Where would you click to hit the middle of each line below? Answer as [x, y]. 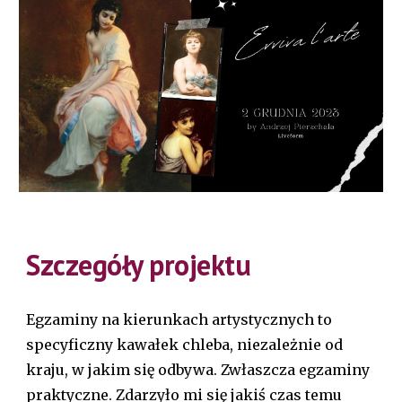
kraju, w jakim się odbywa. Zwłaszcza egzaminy [198, 370]
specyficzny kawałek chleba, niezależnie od [185, 345]
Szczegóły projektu [139, 265]
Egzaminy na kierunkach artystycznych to [179, 320]
